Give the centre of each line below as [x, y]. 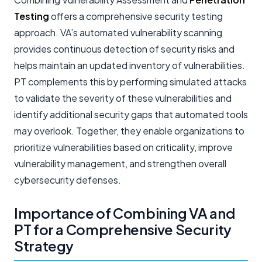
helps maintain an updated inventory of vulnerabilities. [130, 65]
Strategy [44, 245]
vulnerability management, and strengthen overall [120, 163]
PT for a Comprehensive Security [123, 229]
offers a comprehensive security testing [136, 16]
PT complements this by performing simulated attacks [130, 81]
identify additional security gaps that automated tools [131, 114]
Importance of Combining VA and [125, 213]
